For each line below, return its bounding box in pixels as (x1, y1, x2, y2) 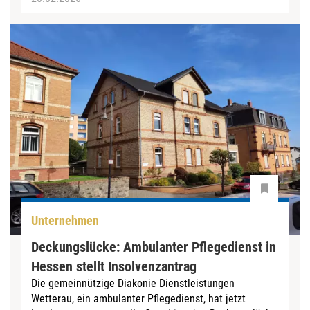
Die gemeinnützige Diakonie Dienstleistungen (31, 277, 235, 291)
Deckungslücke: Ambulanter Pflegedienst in (31, 239, 276, 256)
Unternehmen (31, 212, 99, 228)
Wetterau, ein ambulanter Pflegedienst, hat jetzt (31, 292, 246, 306)
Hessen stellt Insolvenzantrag (31, 258, 197, 275)
